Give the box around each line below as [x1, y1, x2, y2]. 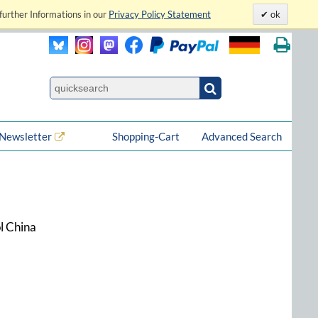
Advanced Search [202, 130, 282, 143]
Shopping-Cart [112, 130, 182, 143]
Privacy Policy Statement [109, 9, 211, 20]
